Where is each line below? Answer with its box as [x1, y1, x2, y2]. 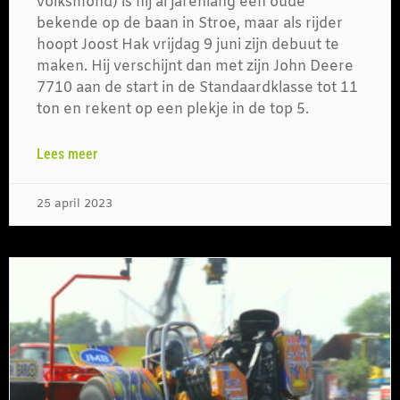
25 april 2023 [37, 196, 112, 212]
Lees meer [37, 146, 97, 163]
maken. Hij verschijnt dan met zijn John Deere [37, 57, 354, 77]
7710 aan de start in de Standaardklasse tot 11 [37, 79, 358, 98]
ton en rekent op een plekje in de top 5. [37, 100, 309, 120]
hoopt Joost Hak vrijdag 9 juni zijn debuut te [37, 36, 339, 55]
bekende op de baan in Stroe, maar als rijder [37, 14, 343, 34]
